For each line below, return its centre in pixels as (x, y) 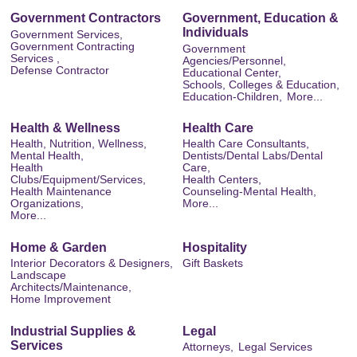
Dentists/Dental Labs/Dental (253, 156)
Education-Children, (232, 96)
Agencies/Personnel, (234, 61)
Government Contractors (86, 18)
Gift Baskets (213, 264)
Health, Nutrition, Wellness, (78, 144)
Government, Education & (261, 18)
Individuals (216, 33)
